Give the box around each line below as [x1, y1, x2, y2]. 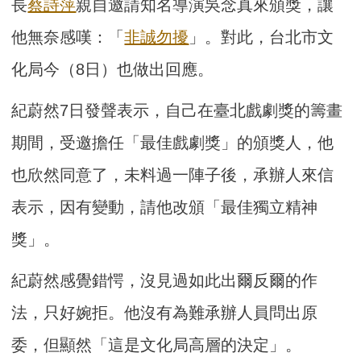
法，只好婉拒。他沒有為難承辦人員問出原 [11, 304, 318, 322]
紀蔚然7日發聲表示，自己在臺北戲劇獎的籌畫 [11, 102, 343, 120]
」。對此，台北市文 [189, 28, 334, 47]
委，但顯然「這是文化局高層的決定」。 [11, 336, 302, 355]
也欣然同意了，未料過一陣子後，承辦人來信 [11, 166, 334, 185]
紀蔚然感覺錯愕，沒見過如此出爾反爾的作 [11, 272, 318, 290]
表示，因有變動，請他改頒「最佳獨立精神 [11, 198, 318, 217]
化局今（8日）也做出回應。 [11, 60, 214, 79]
